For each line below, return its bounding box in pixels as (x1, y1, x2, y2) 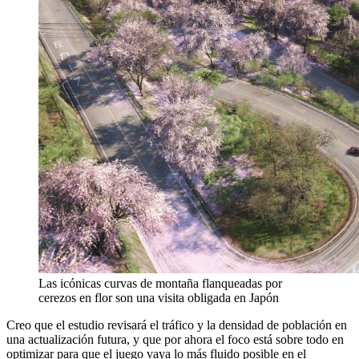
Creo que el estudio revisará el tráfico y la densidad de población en (6, 317, 347, 332)
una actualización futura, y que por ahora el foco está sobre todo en (6, 332, 344, 346)
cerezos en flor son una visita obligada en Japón (38, 290, 279, 305)
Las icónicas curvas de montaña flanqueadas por (38, 276, 282, 290)
